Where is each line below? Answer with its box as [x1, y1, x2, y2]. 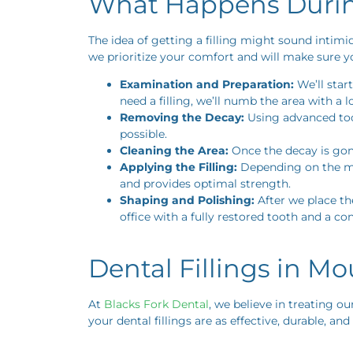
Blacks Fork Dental [104, 296, 209, 311]
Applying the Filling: [120, 160, 237, 175]
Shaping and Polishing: [120, 193, 255, 208]
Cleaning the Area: [120, 143, 229, 158]
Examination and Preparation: [120, 77, 294, 92]
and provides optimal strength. [120, 176, 291, 191]
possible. [120, 127, 167, 142]
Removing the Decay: [120, 110, 244, 125]
